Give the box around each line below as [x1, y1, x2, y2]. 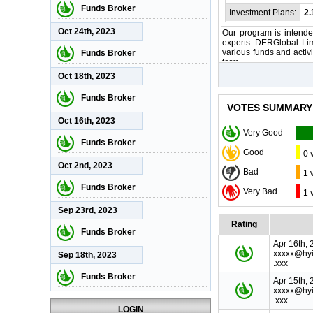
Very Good [243, 128, 283, 138]
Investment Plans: [229, 8, 296, 17]
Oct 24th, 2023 [58, 27, 115, 36]
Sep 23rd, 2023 [58, 205, 117, 215]
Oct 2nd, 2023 [58, 161, 112, 170]
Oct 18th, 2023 [58, 71, 115, 81]
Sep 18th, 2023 [58, 250, 117, 260]
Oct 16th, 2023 [58, 116, 115, 126]
